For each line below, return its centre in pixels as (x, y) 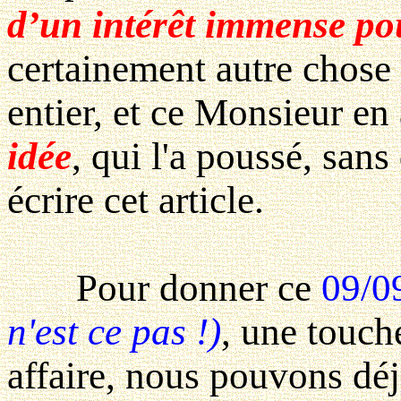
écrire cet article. (136, 200)
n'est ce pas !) (114, 331)
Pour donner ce (164, 287)
